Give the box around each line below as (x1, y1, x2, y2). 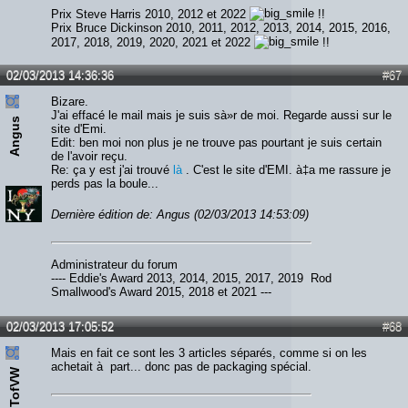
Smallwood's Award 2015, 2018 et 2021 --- (51, 285, 271, 300)
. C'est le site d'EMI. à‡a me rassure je (186, 162, 391, 177)
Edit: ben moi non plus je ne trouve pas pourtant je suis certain (51, 135, 382, 149)
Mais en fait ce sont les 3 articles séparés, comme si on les (51, 346, 367, 361)
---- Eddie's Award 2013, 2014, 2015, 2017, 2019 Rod (51, 271, 331, 286)
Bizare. (51, 94, 88, 108)
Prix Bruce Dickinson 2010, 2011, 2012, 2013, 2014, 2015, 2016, (51, 20, 391, 35)
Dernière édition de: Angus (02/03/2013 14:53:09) (51, 208, 309, 222)
